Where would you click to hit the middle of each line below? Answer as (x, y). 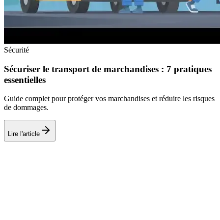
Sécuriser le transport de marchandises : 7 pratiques (108, 69)
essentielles (25, 80)
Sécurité (16, 50)
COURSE (42, 161)
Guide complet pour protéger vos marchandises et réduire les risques (109, 99)
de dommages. (26, 108)
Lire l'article (24, 134)
